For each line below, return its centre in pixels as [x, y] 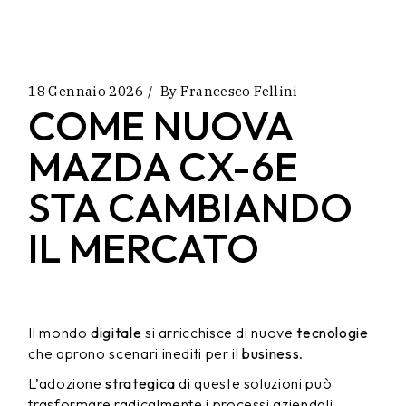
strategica [140, 383]
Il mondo [60, 333]
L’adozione [67, 383]
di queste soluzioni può [254, 383]
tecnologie [333, 333]
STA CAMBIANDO [191, 207]
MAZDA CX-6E [164, 166]
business [271, 353]
